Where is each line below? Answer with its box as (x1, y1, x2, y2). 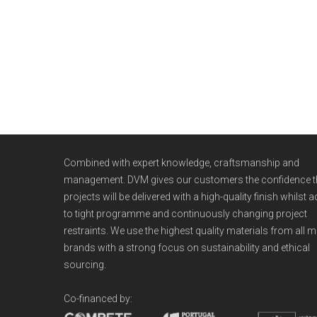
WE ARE (64, 115, 105, 131)
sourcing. (64, 258, 106, 270)
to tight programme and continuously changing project (64, 207, 307, 219)
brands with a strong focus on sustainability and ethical (64, 241, 310, 253)
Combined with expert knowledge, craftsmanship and (64, 156, 299, 168)
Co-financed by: (64, 292, 132, 304)
